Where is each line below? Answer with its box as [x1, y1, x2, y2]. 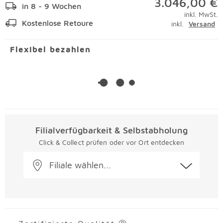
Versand [189, 19, 215, 28]
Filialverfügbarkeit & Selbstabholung [35, 125, 188, 135]
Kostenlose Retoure [22, 18, 93, 27]
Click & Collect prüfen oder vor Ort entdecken [39, 138, 184, 146]
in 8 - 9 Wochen [22, 1, 81, 10]
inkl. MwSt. [184, 10, 218, 18]
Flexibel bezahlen [10, 45, 91, 54]
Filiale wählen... [49, 159, 111, 170]
